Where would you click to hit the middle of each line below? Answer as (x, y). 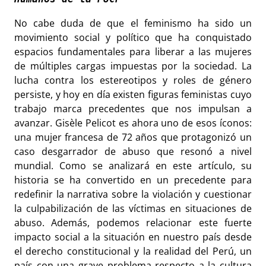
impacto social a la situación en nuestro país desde (133, 237)
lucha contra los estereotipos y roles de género (133, 80)
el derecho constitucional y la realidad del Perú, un (133, 251)
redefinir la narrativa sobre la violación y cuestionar (133, 194)
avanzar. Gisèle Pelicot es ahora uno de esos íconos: (133, 123)
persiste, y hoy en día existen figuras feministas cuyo (133, 94)
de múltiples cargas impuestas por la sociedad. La (133, 66)
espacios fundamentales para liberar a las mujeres (133, 51)
